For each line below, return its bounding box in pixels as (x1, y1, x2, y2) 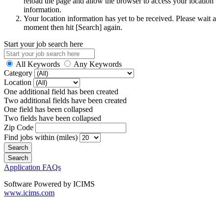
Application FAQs (4, 163, 61, 171)
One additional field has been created (4, 87, 118, 96)
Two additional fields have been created (4, 96, 127, 105)
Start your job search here (4, 39, 83, 48)
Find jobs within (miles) (4, 133, 80, 141)
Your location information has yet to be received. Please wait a (24, 14, 216, 23)
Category (4, 68, 34, 77)
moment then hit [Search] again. (24, 23, 122, 31)
